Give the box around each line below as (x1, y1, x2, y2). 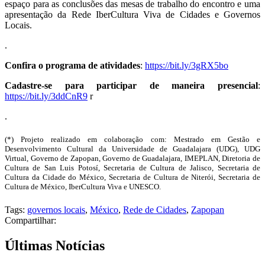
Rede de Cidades (123, 205, 186, 215)
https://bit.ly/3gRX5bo (145, 60, 228, 70)
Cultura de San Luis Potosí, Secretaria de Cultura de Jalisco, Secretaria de (5, 163, 260, 173)
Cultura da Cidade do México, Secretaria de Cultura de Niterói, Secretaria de (5, 173, 260, 182)
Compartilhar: (5, 215, 56, 226)
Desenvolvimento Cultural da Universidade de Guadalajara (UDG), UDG (5, 144, 260, 154)
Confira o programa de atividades (5, 60, 140, 70)
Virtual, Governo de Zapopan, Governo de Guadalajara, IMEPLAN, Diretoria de (5, 154, 260, 163)
